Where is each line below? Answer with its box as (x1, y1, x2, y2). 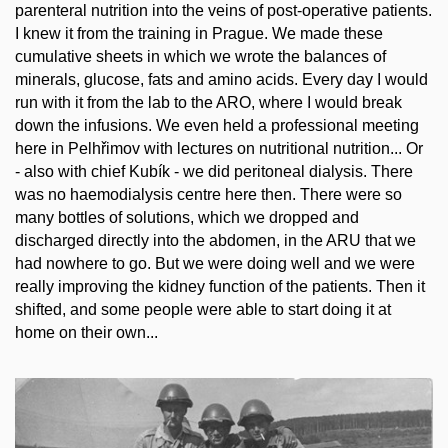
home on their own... (15, 324, 158, 342)
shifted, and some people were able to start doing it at (15, 301, 391, 319)
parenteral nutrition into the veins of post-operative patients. (15, 2, 432, 20)
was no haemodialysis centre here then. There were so (15, 186, 402, 204)
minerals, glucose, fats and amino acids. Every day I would (15, 71, 428, 89)
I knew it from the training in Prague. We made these (15, 25, 383, 43)
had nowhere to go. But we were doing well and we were (15, 255, 415, 273)
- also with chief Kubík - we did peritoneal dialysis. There (15, 163, 413, 181)
